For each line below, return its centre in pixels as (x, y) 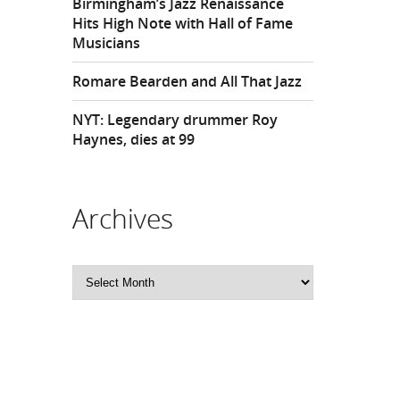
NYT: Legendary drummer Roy (175, 120)
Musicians (106, 43)
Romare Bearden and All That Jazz (187, 81)
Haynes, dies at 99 (133, 139)
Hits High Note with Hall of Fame (182, 23)
